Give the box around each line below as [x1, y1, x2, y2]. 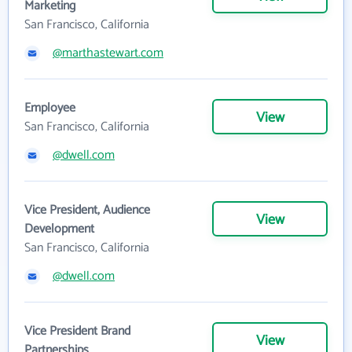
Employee [24, 97, 75, 119]
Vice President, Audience [24, 200, 150, 222]
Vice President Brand [24, 321, 130, 343]
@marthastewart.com [53, 42, 163, 64]
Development [24, 218, 94, 240]
